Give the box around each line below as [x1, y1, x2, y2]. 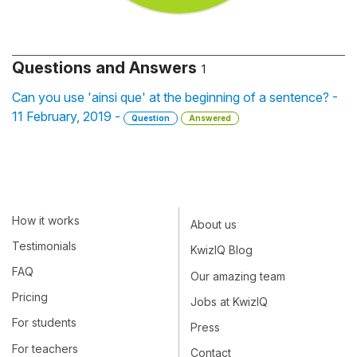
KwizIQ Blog [190, 243, 253, 257]
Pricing [12, 290, 48, 304]
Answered [189, 113, 231, 123]
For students [12, 316, 76, 330]
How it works [12, 213, 80, 227]
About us [190, 218, 237, 232]
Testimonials [12, 239, 76, 253]
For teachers [12, 341, 78, 355]
